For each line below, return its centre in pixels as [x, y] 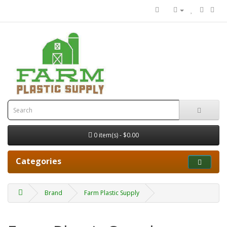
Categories [39, 161]
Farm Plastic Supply [112, 193]
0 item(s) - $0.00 [116, 135]
